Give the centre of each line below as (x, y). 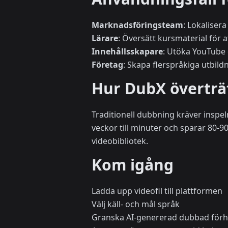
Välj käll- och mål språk (136, 204)
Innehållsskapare (127, 52)
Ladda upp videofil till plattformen (157, 191)
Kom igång (133, 165)
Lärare (105, 38)
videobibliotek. (120, 141)
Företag (107, 65)
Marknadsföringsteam (137, 25)
